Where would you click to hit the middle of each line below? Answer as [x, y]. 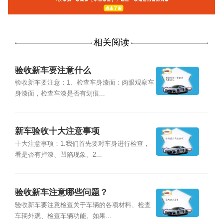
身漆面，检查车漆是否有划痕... [60, 93]
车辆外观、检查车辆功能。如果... [63, 216]
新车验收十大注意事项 [57, 131]
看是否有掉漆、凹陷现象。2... [58, 155]
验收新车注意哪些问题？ [61, 193]
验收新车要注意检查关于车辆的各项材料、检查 [83, 205]
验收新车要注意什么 [53, 70]
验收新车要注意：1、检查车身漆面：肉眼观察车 [84, 82]
